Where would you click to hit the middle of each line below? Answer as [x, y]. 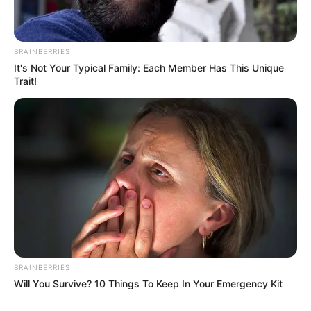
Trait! [25, 81]
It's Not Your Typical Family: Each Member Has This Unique [149, 68]
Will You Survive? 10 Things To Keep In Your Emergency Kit [148, 283]
